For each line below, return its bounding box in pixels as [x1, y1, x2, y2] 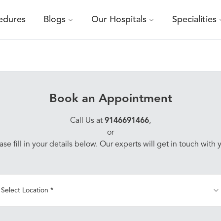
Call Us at [70, 117, 105, 125]
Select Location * [1, 187, 53, 194]
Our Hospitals [91, 15, 147, 25]
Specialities [172, 15, 217, 25]
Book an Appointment [49, 93, 172, 105]
